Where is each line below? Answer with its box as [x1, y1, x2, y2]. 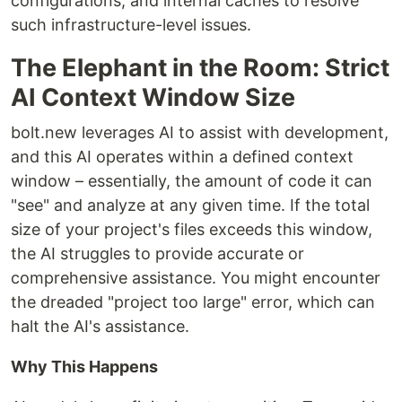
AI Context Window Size [11, 83, 295, 113]
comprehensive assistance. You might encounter [11, 268, 380, 288]
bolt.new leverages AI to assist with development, [11, 123, 389, 143]
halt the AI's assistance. [11, 317, 189, 336]
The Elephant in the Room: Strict [11, 53, 389, 83]
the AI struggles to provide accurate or [11, 244, 304, 264]
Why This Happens [11, 357, 158, 377]
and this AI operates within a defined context [11, 147, 354, 167]
